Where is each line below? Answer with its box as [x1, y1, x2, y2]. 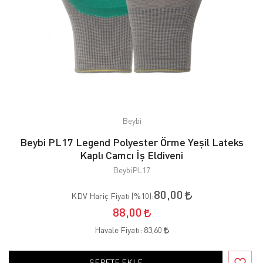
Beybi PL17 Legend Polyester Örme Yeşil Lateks [19, 135, 244, 149]
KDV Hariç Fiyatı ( [71, 190, 134, 201]
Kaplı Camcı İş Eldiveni [80, 148, 183, 161]
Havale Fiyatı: [94, 224, 144, 235]
